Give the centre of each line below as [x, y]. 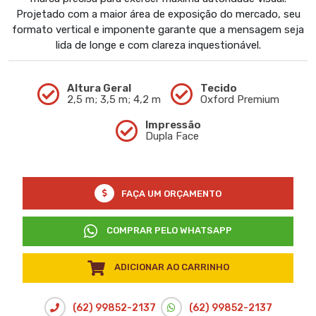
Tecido [218, 89]
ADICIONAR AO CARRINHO [171, 267]
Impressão [173, 125]
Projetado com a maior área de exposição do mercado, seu [158, 14]
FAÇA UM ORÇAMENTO [171, 193]
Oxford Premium [239, 100]
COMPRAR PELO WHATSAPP [168, 231]
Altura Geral [99, 89]
